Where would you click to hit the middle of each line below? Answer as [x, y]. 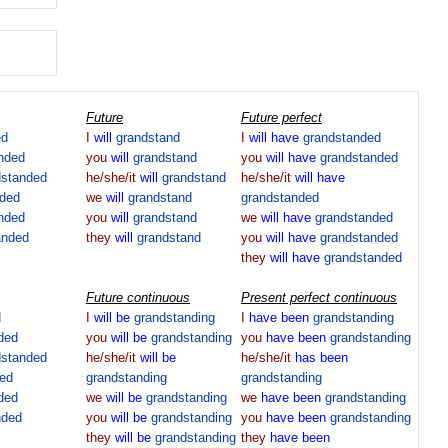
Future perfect [281, 118]
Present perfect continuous [319, 298]
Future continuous [138, 298]
